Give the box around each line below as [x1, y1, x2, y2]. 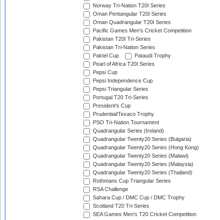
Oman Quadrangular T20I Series [91, 19, 171, 26]
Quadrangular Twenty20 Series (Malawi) [91, 153, 189, 159]
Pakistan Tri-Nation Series [91, 44, 155, 51]
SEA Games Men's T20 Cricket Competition [91, 211, 196, 218]
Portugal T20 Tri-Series [91, 94, 148, 101]
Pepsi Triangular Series [91, 86, 148, 92]
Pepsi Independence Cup [91, 78, 153, 84]
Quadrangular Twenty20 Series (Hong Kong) [91, 144, 199, 151]
